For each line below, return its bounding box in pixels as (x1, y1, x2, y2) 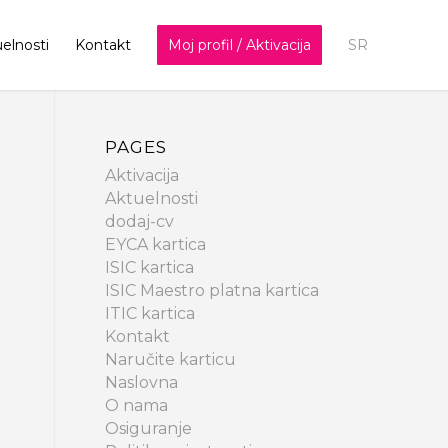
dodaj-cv (105, 212, 175, 231)
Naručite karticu (105, 350, 237, 369)
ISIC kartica (105, 258, 195, 277)
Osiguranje (105, 419, 193, 438)
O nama (105, 396, 169, 415)
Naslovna (105, 373, 179, 392)
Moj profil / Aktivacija (168, 36, 311, 54)
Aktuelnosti (105, 189, 199, 208)
